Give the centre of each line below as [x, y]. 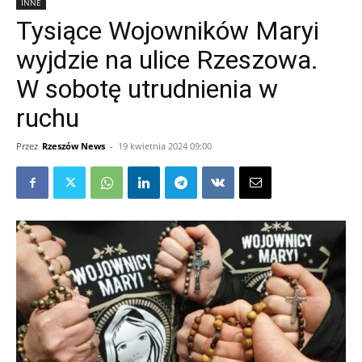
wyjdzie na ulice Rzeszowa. [167, 60]
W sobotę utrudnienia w [147, 89]
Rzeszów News [74, 146]
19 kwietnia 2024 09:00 [165, 146]
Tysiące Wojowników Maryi [168, 31]
